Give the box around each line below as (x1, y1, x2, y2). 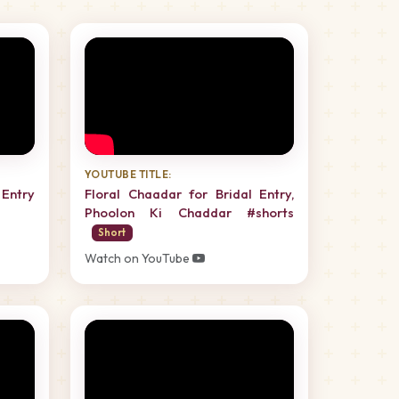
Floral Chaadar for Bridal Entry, (85, 184, 294, 202)
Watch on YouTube (85, 250, 192, 267)
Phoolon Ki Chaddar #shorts (85, 203, 294, 221)
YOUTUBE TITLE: (85, 167, 172, 181)
